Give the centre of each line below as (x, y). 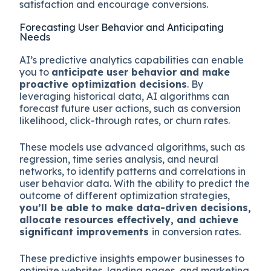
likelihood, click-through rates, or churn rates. (126, 120)
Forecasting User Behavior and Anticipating (122, 27)
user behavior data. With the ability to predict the (135, 183)
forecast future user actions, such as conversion (130, 108)
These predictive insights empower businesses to (132, 258)
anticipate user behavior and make (141, 72)
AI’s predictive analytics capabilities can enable (132, 60)
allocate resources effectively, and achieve (129, 219)
